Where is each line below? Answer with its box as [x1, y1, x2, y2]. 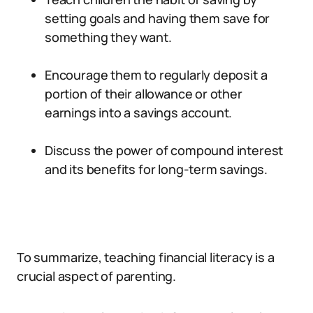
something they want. [45, 29, 172, 45]
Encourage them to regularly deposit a [45, 66, 268, 83]
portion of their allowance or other [45, 85, 242, 102]
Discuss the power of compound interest [45, 142, 284, 159]
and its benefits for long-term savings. [45, 161, 268, 177]
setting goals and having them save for [45, 10, 270, 27]
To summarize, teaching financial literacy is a [17, 249, 275, 265]
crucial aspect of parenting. [17, 268, 176, 284]
